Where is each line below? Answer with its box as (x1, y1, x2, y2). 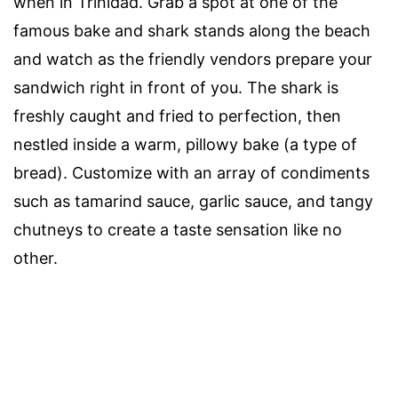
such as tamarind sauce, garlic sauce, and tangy (13, 191, 373, 211)
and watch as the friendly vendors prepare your (13, 49, 372, 68)
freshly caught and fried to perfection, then (13, 106, 341, 125)
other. (13, 248, 58, 267)
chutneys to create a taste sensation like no (13, 219, 342, 239)
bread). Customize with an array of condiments (13, 163, 370, 182)
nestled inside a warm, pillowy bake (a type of (13, 134, 357, 154)
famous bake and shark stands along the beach (13, 20, 370, 40)
